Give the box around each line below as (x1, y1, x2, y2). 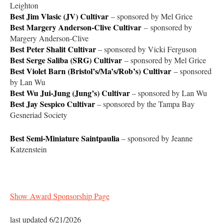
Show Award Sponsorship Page (10, 190, 110, 201)
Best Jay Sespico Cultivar (10, 98, 95, 110)
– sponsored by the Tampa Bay (95, 98, 195, 109)
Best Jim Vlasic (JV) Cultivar (10, 10, 109, 22)
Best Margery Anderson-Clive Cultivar (10, 21, 141, 33)
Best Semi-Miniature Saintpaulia (10, 132, 119, 144)
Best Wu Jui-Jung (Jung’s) (10, 87, 102, 99)
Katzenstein (10, 143, 47, 154)
